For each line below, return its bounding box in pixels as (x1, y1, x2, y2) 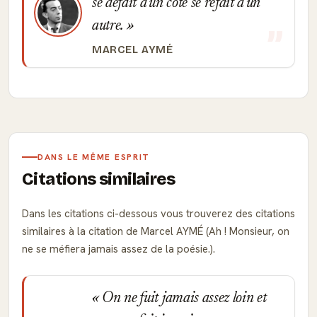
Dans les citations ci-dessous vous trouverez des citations (22, 207, 295, 221)
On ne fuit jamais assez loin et (98, 291, 267, 306)
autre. (92, 18, 127, 34)
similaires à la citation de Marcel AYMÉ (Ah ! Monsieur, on (22, 224, 289, 238)
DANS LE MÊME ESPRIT (38, 151, 150, 163)
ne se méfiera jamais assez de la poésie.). (22, 242, 215, 256)
